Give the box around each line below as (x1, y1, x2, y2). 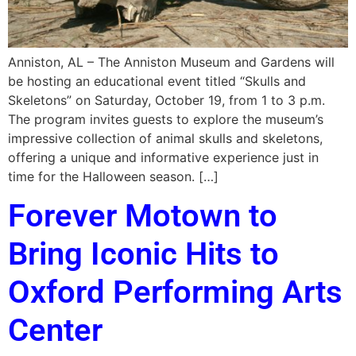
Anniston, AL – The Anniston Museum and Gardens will (8, 53, 335, 70)
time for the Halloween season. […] (8, 168, 219, 184)
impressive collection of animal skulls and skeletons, (8, 130, 323, 146)
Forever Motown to (8, 197, 277, 235)
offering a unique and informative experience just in (8, 149, 319, 165)
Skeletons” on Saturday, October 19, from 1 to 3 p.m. (8, 91, 325, 108)
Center (8, 311, 103, 350)
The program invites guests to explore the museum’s (8, 110, 323, 127)
